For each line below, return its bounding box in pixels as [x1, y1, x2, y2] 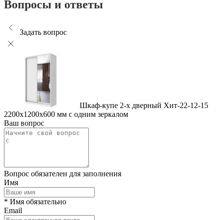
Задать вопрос [20, 28, 67, 37]
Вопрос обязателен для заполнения [4, 169, 121, 178]
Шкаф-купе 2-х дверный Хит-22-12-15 [80, 101, 208, 110]
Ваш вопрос [4, 119, 44, 128]
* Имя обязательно [4, 197, 66, 206]
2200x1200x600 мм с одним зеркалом [4, 110, 128, 119]
